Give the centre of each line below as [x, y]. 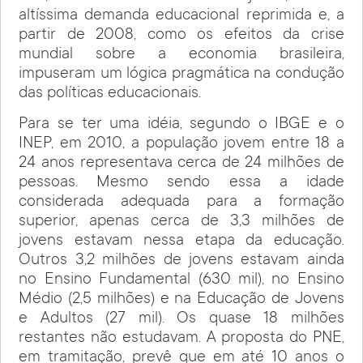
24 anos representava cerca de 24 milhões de [181, 164]
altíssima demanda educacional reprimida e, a [181, 16]
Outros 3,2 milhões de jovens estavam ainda [181, 261]
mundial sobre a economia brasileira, [181, 55]
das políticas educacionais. [110, 94]
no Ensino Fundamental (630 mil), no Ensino [181, 281]
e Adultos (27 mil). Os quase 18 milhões [181, 320]
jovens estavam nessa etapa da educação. [181, 242]
